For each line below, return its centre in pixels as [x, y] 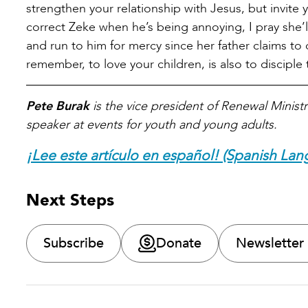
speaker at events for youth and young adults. [152, 124]
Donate [179, 243]
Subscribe [74, 243]
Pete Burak [58, 106]
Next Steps [70, 200]
